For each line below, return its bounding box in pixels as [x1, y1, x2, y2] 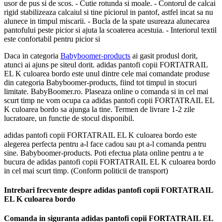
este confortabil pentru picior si [4, 34, 100, 43]
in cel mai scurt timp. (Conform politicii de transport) [4, 166, 168, 175]
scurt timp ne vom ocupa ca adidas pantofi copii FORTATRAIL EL [4, 96, 214, 105]
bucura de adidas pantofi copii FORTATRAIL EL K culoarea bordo [4, 157, 216, 166]
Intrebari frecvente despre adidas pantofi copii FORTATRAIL [4, 186, 213, 195]
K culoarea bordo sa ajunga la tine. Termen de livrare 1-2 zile [4, 105, 195, 113]
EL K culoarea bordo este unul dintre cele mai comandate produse [4, 69, 210, 78]
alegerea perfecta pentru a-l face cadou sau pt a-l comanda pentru [4, 139, 206, 148]
